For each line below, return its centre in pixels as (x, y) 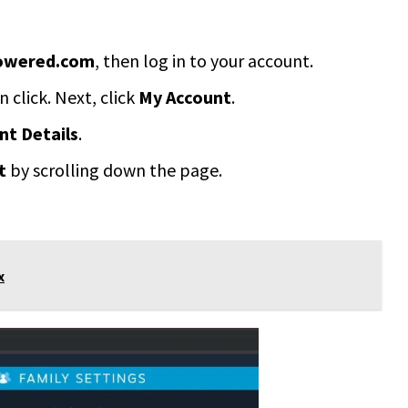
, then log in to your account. (204, 60)
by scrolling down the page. (114, 169)
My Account (185, 97)
